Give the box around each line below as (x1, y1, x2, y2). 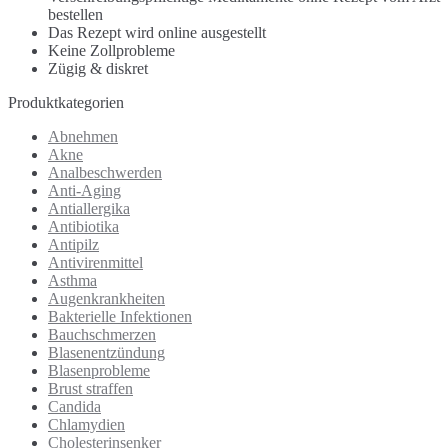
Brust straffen (48, 380, 133, 398)
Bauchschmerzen (48, 326, 156, 344)
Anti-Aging (48, 182, 121, 200)
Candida (48, 398, 101, 416)
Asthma (48, 272, 97, 290)
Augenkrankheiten (48, 290, 165, 308)
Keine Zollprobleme (48, 42, 175, 60)
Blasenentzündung (48, 344, 165, 362)
